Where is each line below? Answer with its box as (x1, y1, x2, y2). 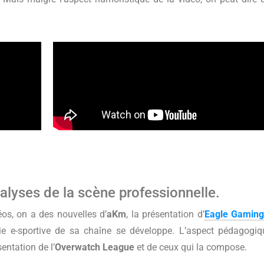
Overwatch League (55, 242, 134, 253)
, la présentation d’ (126, 209, 204, 220)
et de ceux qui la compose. (134, 242, 247, 253)
